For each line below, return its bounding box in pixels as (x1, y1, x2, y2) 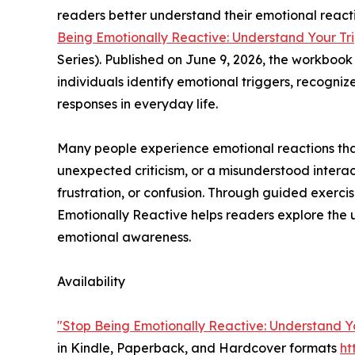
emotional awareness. (57, 229, 191, 246)
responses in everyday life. (57, 96, 218, 113)
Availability (57, 273, 125, 290)
